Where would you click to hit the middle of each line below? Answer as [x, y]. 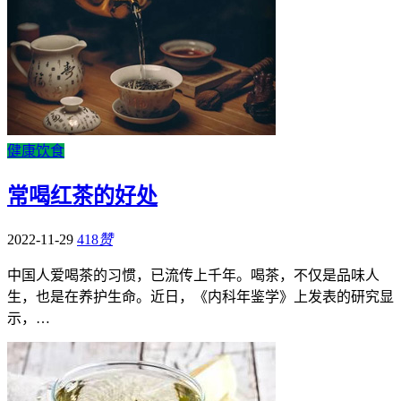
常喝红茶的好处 [82, 196]
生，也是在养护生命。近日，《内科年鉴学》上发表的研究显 [200, 297]
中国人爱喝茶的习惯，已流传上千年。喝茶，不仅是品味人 [193, 276]
